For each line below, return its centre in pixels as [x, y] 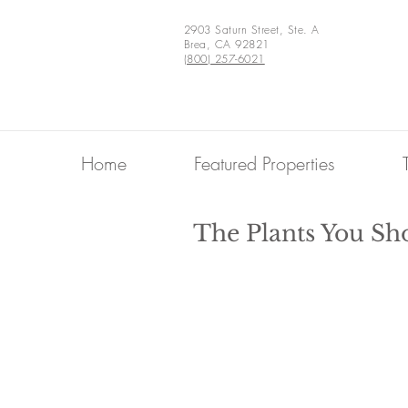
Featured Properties [265, 163]
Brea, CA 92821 [227, 44]
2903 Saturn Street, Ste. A [252, 30]
